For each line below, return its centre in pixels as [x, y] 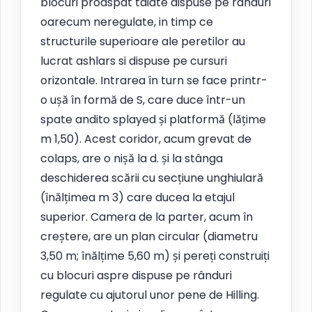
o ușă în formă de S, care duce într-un [143, 100]
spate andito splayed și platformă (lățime [153, 119]
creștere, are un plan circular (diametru [149, 236]
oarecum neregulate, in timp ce [127, 22]
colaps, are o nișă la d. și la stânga [132, 158]
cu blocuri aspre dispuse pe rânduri [136, 275]
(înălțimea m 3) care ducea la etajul [138, 197]
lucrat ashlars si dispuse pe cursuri [134, 61]
